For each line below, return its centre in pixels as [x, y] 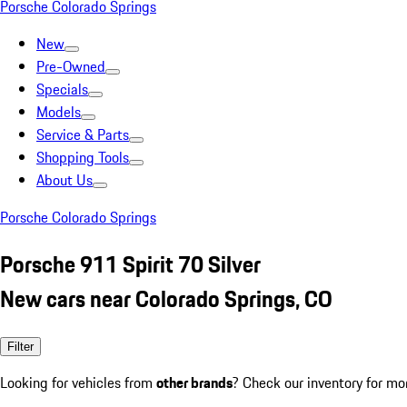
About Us [65, 180]
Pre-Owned [71, 66]
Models [59, 112]
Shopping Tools [83, 157]
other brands [194, 382]
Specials [62, 89]
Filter [20, 346]
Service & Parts [83, 134]
